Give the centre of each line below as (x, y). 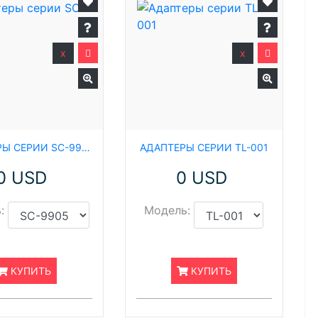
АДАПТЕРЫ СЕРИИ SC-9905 (86, 147)
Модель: (168, 210)
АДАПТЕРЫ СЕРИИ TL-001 (204, 147)
